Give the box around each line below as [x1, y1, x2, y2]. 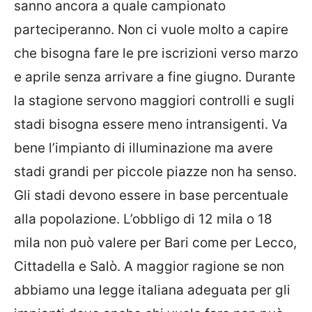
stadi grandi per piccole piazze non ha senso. [14, 164, 297, 180]
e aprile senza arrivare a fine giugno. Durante [14, 69, 295, 85]
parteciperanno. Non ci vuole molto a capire [14, 22, 288, 38]
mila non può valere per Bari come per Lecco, [14, 235, 297, 251]
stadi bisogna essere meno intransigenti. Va [14, 116, 288, 132]
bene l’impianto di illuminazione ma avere [14, 140, 273, 156]
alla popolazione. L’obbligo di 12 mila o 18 [14, 211, 272, 227]
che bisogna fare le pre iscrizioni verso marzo [14, 45, 298, 61]
